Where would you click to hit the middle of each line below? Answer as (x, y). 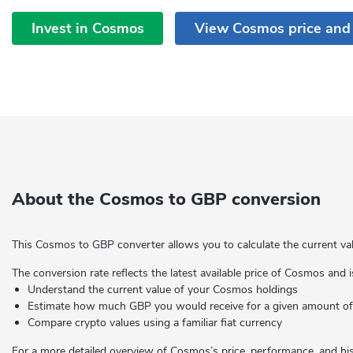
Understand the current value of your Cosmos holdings (163, 290)
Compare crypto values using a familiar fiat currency (155, 323)
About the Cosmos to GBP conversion (166, 199)
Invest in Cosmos (87, 28)
